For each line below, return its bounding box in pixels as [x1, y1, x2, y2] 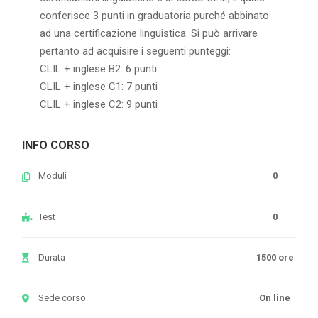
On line [259, 292, 290, 303]
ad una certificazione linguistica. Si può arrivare [40, 27, 258, 40]
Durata [38, 251, 65, 263]
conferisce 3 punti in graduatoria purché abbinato [40, 9, 269, 23]
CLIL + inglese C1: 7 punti [40, 80, 158, 94]
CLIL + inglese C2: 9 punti [40, 98, 158, 111]
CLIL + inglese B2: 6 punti [40, 62, 157, 76]
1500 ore [256, 251, 294, 263]
